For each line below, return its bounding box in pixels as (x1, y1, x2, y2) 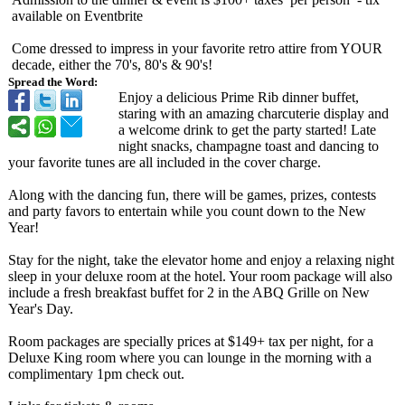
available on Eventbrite (12, 8, 143, 24)
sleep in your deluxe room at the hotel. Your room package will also (8, 268, 392, 284)
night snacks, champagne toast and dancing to (118, 138, 379, 154)
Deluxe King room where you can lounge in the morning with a (8, 350, 372, 365)
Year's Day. (8, 301, 73, 316)
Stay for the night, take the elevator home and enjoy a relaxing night (8, 252, 394, 268)
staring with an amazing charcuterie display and (118, 106, 389, 121)
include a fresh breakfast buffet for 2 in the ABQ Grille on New (8, 285, 370, 300)
